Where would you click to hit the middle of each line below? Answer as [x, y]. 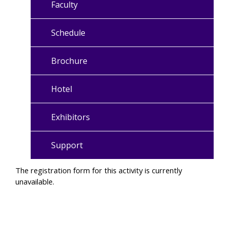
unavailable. [35, 181]
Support [67, 145]
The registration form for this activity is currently [99, 170]
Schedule [68, 32]
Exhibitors [71, 117]
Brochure [69, 61]
